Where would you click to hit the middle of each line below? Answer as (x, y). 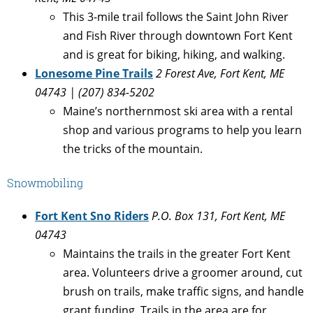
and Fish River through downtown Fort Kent (178, 35)
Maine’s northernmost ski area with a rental (178, 111)
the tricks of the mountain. (133, 148)
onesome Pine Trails (97, 73)
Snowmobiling (45, 182)
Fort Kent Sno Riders (92, 216)
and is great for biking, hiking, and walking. (174, 54)
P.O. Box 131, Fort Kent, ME (218, 216)
